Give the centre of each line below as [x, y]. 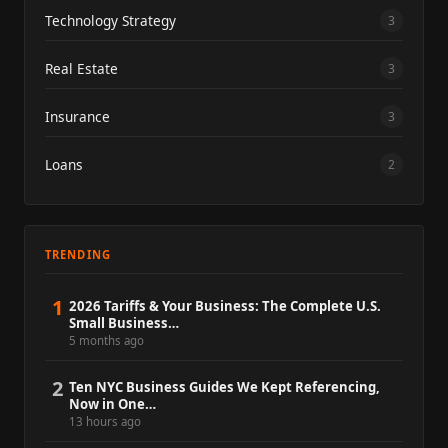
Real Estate [81, 68]
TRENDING [78, 254]
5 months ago [106, 340]
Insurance [77, 116]
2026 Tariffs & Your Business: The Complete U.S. [225, 305]
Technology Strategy [110, 20]
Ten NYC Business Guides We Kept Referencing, [224, 386]
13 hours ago [105, 421]
